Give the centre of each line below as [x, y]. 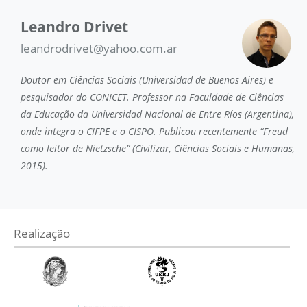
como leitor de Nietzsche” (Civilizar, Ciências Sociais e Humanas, [158, 148]
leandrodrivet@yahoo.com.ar [99, 48]
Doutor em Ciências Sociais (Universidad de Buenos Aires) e [147, 79]
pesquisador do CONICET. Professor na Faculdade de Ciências [152, 97]
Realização [42, 233]
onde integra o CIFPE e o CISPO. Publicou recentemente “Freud [154, 131]
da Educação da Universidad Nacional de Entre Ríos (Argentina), [157, 114]
